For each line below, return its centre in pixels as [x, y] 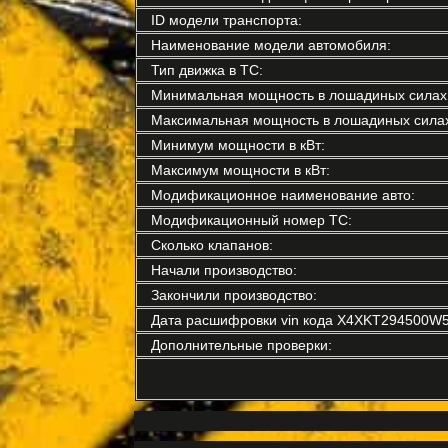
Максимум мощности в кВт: [240, 170]
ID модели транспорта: [226, 20]
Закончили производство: [233, 295]
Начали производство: [223, 270]
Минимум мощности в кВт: [237, 145]
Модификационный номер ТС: [251, 220]
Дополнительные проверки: [241, 345]
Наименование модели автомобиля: [270, 45]
